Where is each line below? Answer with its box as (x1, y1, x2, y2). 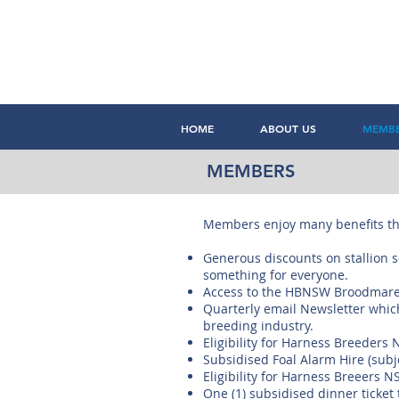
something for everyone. (203, 266, 348, 283)
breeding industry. (203, 317, 313, 334)
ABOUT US (260, 121, 316, 135)
